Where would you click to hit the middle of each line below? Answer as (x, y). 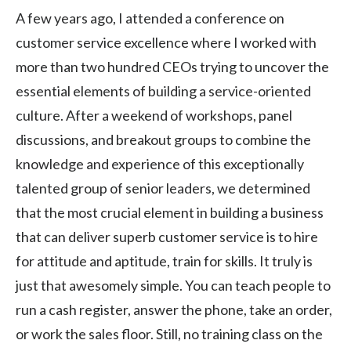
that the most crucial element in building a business (170, 212)
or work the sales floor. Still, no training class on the (169, 333)
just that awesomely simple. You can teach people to (173, 285)
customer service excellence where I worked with (166, 42)
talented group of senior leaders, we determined (163, 188)
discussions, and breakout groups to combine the (163, 139)
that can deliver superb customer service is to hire (167, 236)
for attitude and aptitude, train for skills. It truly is (164, 261)
